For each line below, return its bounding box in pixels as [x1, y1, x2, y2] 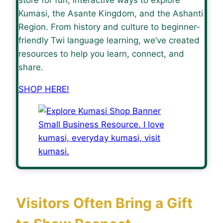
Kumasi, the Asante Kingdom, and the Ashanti [18, 8, 203, 18]
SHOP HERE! [18, 84, 69, 94]
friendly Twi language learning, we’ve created [18, 35, 200, 45]
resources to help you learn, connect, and [18, 48, 184, 59]
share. [18, 62, 43, 72]
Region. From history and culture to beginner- [18, 21, 200, 32]
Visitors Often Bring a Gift [16, 194, 193, 212]
